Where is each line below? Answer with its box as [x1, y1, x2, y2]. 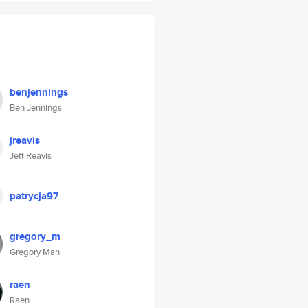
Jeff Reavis [10, 149, 52, 162]
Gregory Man [10, 245, 60, 258]
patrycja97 [10, 188, 58, 203]
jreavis [10, 133, 40, 148]
